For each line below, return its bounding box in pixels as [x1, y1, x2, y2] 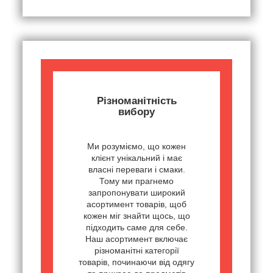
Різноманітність [96, 95, 177, 107]
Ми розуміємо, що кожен [87, 141, 186, 152]
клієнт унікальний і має [91, 153, 182, 163]
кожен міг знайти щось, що [83, 211, 190, 221]
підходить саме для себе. [85, 222, 188, 233]
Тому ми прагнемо [99, 176, 174, 186]
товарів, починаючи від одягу [79, 257, 194, 268]
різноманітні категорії [94, 246, 179, 256]
